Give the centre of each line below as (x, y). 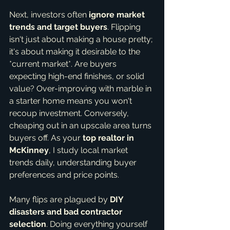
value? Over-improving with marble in (81, 89)
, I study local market (89, 150)
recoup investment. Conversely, (70, 113)
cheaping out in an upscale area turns (81, 126)
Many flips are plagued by (60, 199)
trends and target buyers (58, 27)
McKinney (29, 150)
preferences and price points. (64, 175)
